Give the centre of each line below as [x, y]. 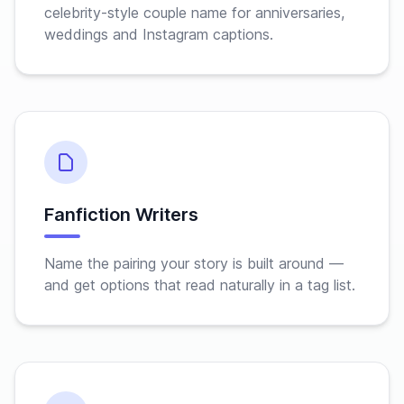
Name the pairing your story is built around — [194, 263]
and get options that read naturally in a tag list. [200, 285]
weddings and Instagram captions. [159, 34]
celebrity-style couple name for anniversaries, [194, 13]
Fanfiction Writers [121, 215]
